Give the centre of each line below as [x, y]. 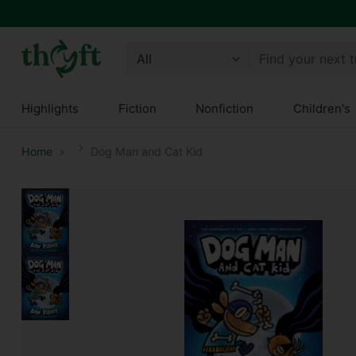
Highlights [50, 108]
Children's [321, 108]
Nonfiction [225, 108]
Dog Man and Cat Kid [146, 151]
